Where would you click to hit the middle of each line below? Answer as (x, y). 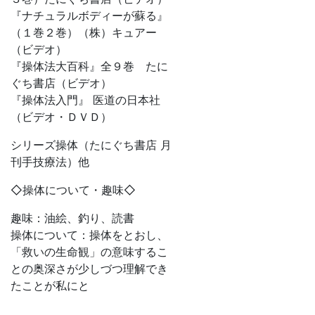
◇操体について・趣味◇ (73, 189)
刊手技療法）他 (50, 161)
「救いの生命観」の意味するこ (89, 251)
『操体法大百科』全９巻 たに (89, 66)
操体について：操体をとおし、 (89, 234)
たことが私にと (50, 285)
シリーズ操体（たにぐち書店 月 (91, 144)
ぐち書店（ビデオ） (61, 83)
